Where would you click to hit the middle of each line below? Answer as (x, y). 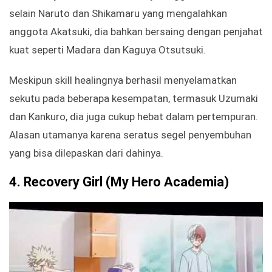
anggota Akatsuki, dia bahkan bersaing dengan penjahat (136, 32)
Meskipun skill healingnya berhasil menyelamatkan (123, 80)
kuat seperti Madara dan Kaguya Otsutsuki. (107, 50)
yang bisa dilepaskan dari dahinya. (86, 153)
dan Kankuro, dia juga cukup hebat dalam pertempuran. (134, 117)
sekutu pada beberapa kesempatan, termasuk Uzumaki (134, 99)
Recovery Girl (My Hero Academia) (126, 182)
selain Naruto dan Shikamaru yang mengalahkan (118, 14)
